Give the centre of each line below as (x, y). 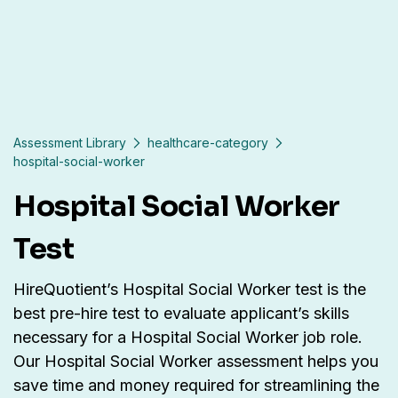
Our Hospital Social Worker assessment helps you (196, 362)
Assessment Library (70, 143)
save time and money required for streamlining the (196, 386)
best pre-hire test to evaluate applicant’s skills (181, 314)
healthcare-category (208, 143)
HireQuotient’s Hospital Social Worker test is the (190, 290)
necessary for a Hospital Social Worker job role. (188, 338)
